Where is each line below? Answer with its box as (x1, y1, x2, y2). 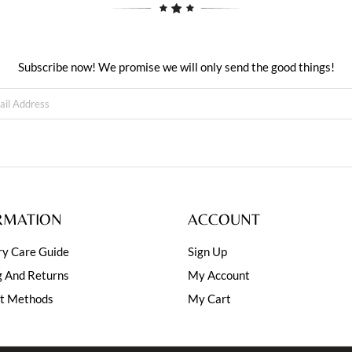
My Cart (188, 291, 231, 306)
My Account (188, 267, 250, 282)
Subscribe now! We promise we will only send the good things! (17, 59, 335, 74)
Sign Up (188, 244, 227, 258)
